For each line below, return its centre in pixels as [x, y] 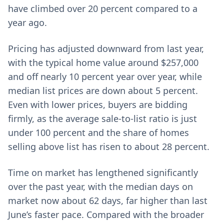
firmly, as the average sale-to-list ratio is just [102, 118]
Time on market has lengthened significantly [103, 172]
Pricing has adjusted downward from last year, [106, 48]
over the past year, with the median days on [100, 186]
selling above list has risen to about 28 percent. [109, 146]
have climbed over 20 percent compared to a [103, 8]
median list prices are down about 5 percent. [103, 90]
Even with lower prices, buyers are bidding [98, 104]
